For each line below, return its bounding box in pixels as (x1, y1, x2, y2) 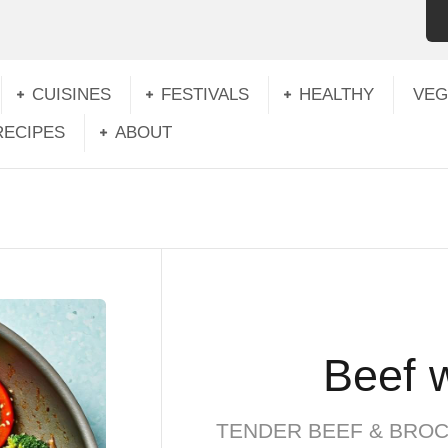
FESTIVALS (161, 85, 249, 104)
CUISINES (32, 85, 111, 104)
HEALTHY (299, 85, 374, 104)
